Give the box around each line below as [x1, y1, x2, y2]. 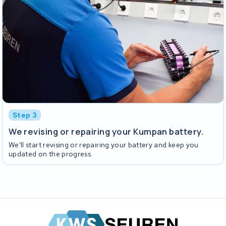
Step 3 [13, 110, 37, 120]
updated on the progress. [9, 149, 93, 159]
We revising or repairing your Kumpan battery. [9, 125, 204, 137]
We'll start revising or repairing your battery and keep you [9, 140, 199, 150]
